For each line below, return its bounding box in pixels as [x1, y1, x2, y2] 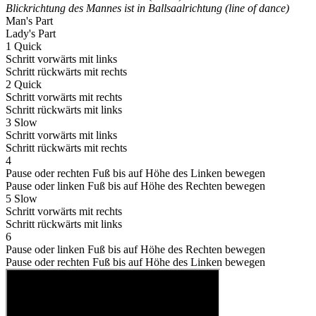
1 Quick [6, 39, 42, 52]
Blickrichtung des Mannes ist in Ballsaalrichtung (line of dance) [6, 1, 289, 14]
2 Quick [6, 78, 42, 90]
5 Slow [6, 192, 37, 205]
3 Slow [6, 116, 37, 128]
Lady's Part [6, 27, 56, 39]
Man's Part [6, 14, 53, 27]
